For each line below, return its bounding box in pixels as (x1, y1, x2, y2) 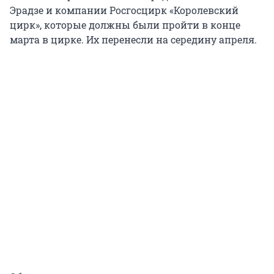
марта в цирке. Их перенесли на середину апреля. (10, 33, 257, 46)
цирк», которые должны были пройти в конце (10, 18, 240, 32)
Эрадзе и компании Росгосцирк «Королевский (10, 4, 239, 17)
